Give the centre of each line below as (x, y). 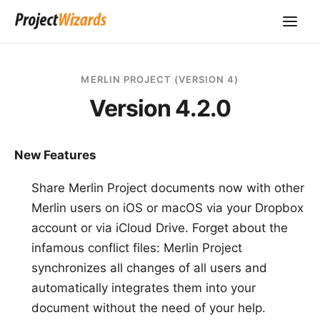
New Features (55, 155)
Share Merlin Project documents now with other (168, 188)
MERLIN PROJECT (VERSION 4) (160, 79)
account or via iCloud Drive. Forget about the (160, 228)
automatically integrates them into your (144, 288)
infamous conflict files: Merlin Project (137, 248)
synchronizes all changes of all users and (149, 268)
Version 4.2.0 (160, 108)
